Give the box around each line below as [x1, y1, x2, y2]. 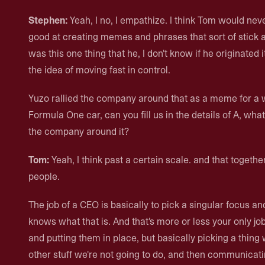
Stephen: [28, 14, 67, 27]
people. [28, 170, 60, 183]
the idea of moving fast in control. [28, 63, 170, 76]
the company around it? [28, 125, 129, 138]
